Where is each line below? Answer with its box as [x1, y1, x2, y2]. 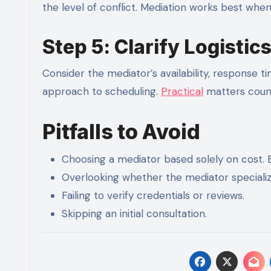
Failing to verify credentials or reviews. [62, 188, 244, 202]
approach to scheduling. [42, 84, 161, 98]
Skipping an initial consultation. [62, 206, 207, 220]
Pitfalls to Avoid [42, 119, 200, 144]
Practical [161, 84, 203, 98]
